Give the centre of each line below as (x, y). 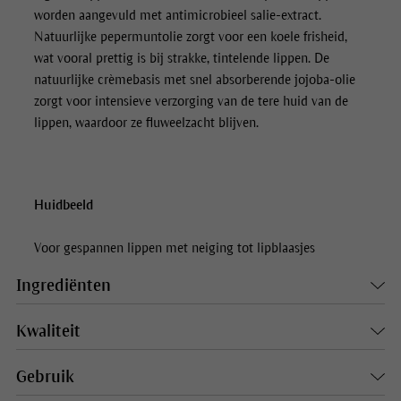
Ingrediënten (63, 286)
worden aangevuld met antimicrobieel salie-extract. (177, 16)
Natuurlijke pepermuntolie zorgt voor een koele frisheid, (190, 37)
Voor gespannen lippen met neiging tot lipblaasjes (174, 248)
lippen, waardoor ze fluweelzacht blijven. (146, 123)
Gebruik (45, 377)
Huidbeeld (63, 205)
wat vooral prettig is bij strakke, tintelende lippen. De (181, 59)
